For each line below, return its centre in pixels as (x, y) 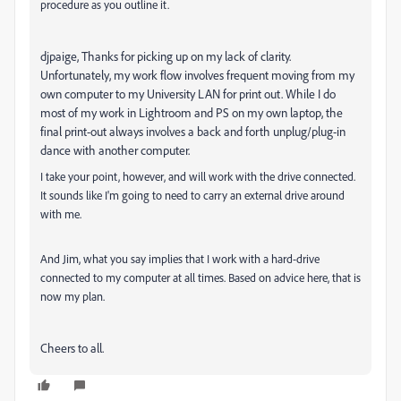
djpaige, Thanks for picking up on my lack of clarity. (166, 56)
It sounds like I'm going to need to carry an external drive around (192, 195)
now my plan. (73, 296)
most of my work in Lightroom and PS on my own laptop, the (192, 112)
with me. (61, 214)
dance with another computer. (115, 150)
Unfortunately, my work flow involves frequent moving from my (197, 75)
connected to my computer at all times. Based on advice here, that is (200, 277)
